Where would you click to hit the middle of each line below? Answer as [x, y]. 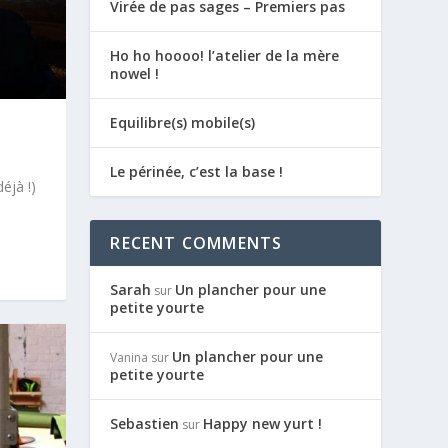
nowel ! [135, 73]
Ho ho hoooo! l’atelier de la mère [225, 55]
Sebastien [145, 423]
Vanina [129, 357]
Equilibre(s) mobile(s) [183, 122]
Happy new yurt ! [263, 423]
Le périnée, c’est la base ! [197, 171]
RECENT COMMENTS [196, 243]
